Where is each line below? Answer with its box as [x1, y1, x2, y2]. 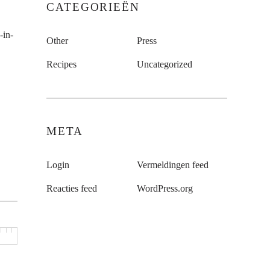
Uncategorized [137, 59, 192, 69]
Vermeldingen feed [137, 160, 209, 170]
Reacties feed [46, 183, 97, 193]
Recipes [46, 59, 77, 69]
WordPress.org [137, 183, 193, 193]
